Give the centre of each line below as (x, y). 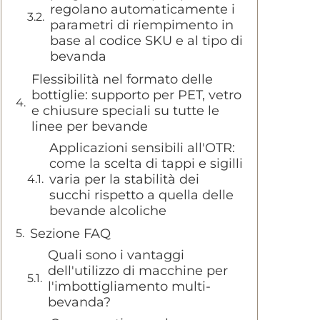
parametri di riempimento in (142, 25)
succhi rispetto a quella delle (141, 195)
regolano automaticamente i (142, 9)
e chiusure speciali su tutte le (125, 111)
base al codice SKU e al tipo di (146, 41)
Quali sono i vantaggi (116, 255)
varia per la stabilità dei (124, 179)
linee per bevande (90, 126)
